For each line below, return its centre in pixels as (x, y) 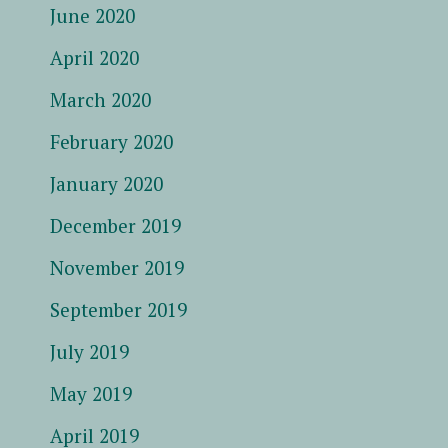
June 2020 (92, 15)
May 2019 (91, 393)
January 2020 (106, 183)
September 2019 (118, 309)
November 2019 (117, 267)
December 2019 (115, 225)
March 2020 (100, 99)
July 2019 (89, 351)
